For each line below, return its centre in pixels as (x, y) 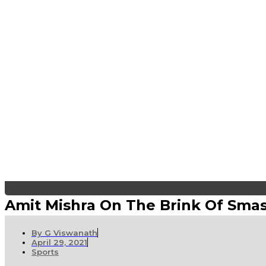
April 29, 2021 (59, 243)
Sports (45, 252)
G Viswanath (70, 233)
